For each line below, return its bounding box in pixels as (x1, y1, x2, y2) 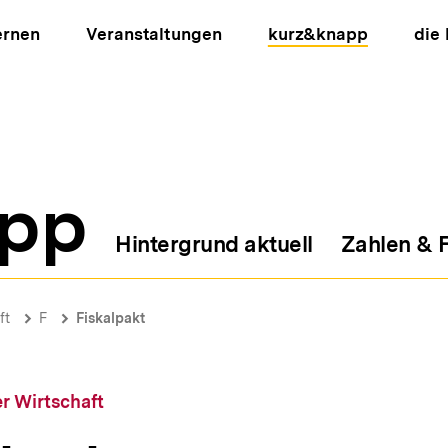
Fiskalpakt (76, 310, 145, 326)
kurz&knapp (267, 24, 368, 44)
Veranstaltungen (86, 24, 222, 44)
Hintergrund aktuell (115, 231, 313, 257)
